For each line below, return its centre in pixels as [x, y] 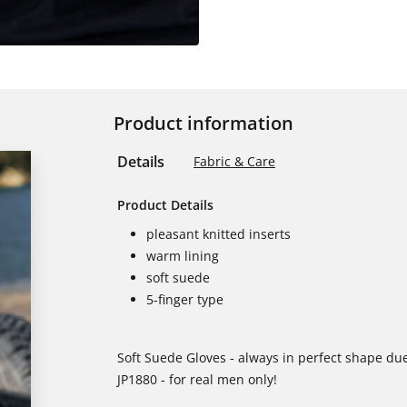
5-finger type [185, 299]
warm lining [183, 256]
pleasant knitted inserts [218, 234]
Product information [203, 123]
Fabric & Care [234, 161]
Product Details [165, 205]
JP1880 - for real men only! [197, 379]
